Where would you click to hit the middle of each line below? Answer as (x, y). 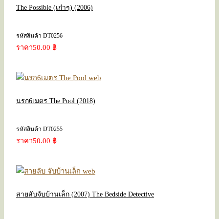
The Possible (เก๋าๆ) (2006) (55, 7)
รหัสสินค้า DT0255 (39, 129)
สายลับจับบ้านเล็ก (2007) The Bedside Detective (85, 194)
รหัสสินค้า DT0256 (39, 35)
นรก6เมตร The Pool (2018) (56, 101)
